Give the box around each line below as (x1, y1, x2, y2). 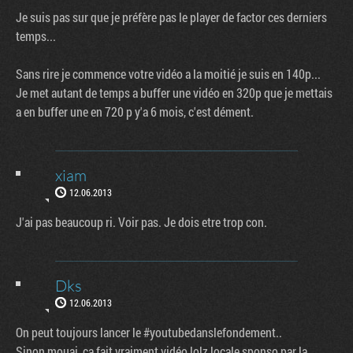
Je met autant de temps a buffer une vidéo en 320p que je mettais (16, 84, 333, 101)
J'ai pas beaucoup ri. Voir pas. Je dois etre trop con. (16, 213, 267, 230)
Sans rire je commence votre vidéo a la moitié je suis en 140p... (16, 65, 321, 82)
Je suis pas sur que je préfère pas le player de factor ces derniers (16, 8, 327, 25)
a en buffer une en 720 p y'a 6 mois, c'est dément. (16, 102, 254, 120)
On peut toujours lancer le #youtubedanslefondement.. (16, 323, 282, 340)
